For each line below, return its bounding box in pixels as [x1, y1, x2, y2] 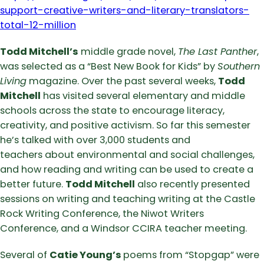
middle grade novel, [78, 45, 178, 59]
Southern [217, 60, 260, 74]
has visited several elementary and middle [41, 89, 245, 103]
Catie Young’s [49, 248, 123, 262]
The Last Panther [178, 45, 257, 59]
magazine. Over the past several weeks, [27, 74, 218, 88]
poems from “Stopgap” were [123, 248, 259, 262]
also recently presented [135, 177, 250, 192]
